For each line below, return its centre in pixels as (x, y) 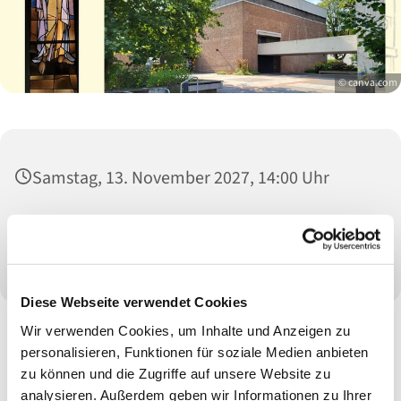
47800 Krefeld (84, 254)
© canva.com (368, 83)
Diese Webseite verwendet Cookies (134, 302)
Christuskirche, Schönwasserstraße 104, (202, 227)
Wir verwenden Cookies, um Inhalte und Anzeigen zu (186, 330)
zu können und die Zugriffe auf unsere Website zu (175, 373)
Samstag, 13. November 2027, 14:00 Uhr (181, 179)
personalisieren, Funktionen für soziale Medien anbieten (195, 352)
